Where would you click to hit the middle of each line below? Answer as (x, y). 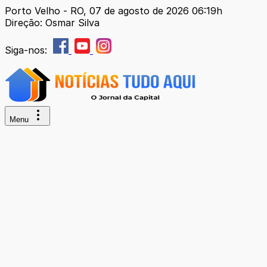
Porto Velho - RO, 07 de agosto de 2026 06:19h (114, 11)
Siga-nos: (27, 50)
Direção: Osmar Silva (52, 23)
